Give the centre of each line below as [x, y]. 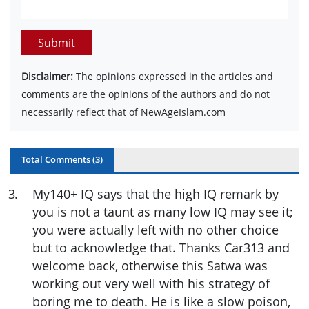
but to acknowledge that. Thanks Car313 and [161, 248]
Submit [57, 43]
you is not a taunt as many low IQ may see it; [163, 212]
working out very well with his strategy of [151, 284]
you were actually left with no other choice [156, 230]
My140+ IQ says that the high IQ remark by [156, 194]
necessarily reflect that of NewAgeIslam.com [123, 112]
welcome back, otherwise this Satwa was [150, 266]
